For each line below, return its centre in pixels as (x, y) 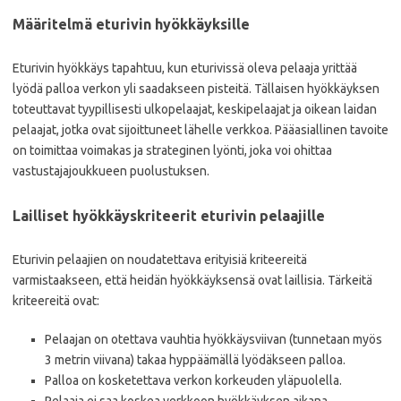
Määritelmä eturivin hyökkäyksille (131, 24)
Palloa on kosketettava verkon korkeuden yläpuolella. (193, 380)
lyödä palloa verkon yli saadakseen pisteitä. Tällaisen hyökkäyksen (196, 89)
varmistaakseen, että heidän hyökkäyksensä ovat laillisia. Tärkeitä (192, 280)
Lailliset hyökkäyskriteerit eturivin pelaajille (169, 216)
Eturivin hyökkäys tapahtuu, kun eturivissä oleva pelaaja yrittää (185, 68)
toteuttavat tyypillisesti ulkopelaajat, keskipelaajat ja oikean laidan (195, 109)
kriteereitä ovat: (56, 301)
